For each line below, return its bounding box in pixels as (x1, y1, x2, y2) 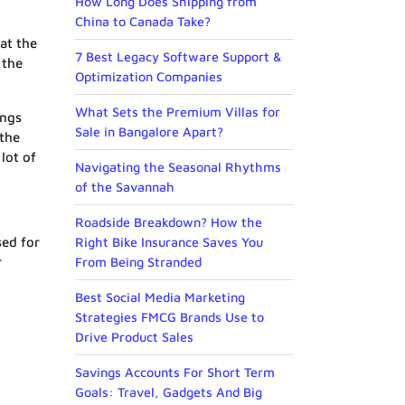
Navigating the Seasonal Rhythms (75, 159, 281, 175)
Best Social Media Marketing (75, 289, 245, 306)
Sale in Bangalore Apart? (75, 124, 223, 140)
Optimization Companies (75, 69, 222, 85)
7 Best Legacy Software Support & (75, 49, 281, 65)
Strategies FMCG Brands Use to (75, 309, 264, 325)
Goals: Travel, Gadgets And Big (75, 384, 262, 400)
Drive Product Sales (75, 329, 193, 345)
